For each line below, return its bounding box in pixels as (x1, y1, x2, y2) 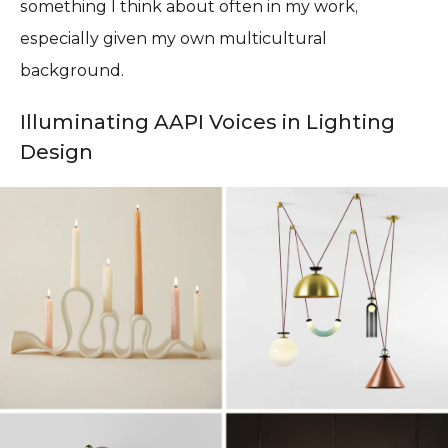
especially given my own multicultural (20, 29, 327, 49)
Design (20, 140, 93, 165)
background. (20, 61, 124, 81)
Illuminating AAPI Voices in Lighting (20, 110, 395, 135)
